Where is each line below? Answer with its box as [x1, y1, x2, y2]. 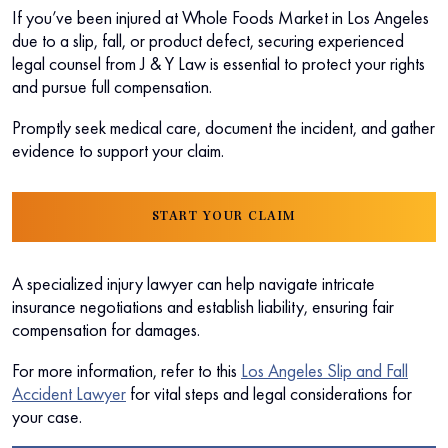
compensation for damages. [12, 317, 200, 341]
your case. [12, 404, 82, 428]
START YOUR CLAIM [151, 209, 297, 224]
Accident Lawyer [12, 381, 126, 405]
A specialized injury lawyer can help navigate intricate [12, 271, 375, 295]
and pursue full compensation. [12, 74, 212, 98]
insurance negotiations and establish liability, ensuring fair [12, 294, 394, 318]
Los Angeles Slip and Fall [241, 358, 408, 382]
